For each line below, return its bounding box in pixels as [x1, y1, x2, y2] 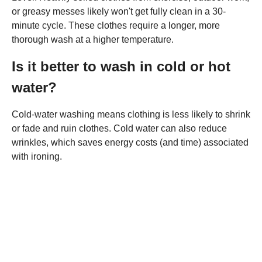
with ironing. [12, 151, 62, 161]
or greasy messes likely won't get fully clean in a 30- [12, 6, 226, 16]
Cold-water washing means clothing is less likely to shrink [12, 109, 250, 119]
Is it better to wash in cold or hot [12, 58, 230, 74]
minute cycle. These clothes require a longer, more [12, 20, 220, 30]
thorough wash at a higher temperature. [12, 34, 174, 44]
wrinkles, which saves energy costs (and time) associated [12, 137, 249, 147]
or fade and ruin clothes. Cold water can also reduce [12, 123, 227, 133]
